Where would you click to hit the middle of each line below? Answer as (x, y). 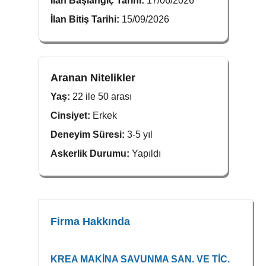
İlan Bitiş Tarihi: (86, 19)
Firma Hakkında (90, 221)
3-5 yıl (140, 134)
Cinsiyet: (72, 115)
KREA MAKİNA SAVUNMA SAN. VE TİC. (140, 259)
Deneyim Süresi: (89, 134)
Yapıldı (146, 153)
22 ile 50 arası (102, 96)
